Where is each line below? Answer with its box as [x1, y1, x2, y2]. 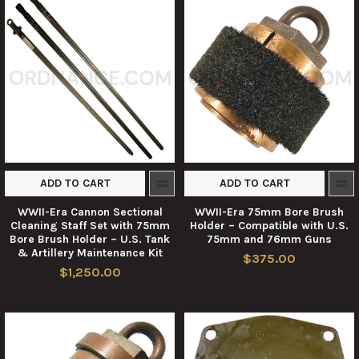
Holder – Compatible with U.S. [190, 218, 349, 232]
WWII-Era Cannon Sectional [17, 204, 163, 219]
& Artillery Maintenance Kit [17, 245, 163, 260]
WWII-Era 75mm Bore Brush [195, 204, 344, 219]
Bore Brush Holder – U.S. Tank [10, 232, 170, 246]
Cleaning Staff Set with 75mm [10, 218, 170, 232]
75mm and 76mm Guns [207, 232, 332, 246]
